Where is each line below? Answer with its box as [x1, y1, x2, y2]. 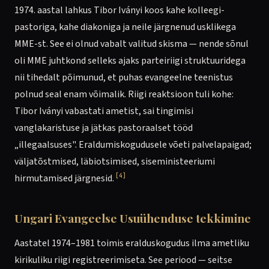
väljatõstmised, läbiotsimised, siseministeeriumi [14, 155, 215, 168]
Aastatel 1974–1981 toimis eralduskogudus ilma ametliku [14, 237, 249, 250]
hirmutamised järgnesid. [14, 172, 114, 185]
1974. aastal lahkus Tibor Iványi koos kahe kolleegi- [14, 4, 225, 17]
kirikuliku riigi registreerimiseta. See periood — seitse [14, 253, 232, 267]
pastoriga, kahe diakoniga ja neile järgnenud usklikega [14, 20, 236, 34]
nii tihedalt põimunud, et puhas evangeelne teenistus [14, 71, 233, 84]
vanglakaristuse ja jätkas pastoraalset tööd [14, 121, 193, 134]
